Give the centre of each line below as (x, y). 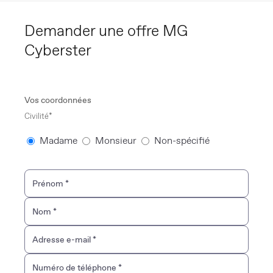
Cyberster (58, 51)
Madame (58, 141)
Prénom (49, 184)
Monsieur (116, 141)
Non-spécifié (182, 141)
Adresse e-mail (62, 240)
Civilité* (38, 116)
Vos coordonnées (58, 100)
